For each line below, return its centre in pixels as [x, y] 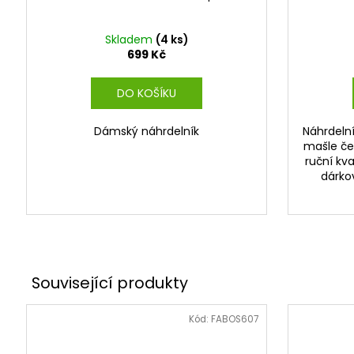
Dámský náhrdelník [147, 131]
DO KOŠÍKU [146, 93]
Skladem [130, 39]
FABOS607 [234, 320]
